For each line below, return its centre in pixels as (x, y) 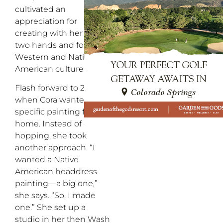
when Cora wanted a (56, 100)
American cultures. (52, 69)
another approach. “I (55, 148)
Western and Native (54, 57)
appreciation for (46, 21)
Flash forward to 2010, (57, 88)
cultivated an (40, 9)
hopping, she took (51, 136)
